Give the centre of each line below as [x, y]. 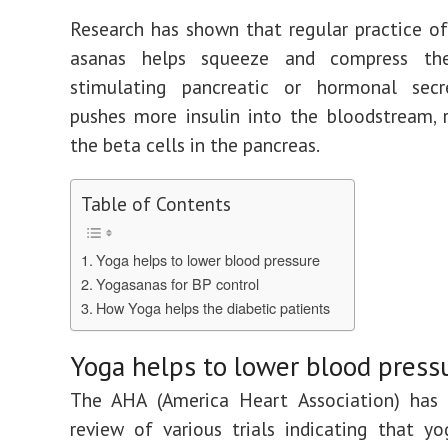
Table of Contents [156, 203]
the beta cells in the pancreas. [195, 144]
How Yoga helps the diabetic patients [214, 307]
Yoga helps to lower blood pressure [207, 259]
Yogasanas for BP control [177, 283]
